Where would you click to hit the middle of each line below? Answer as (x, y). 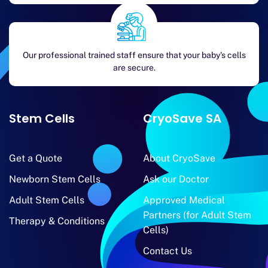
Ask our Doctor (176, 179)
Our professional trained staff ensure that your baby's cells (134, 55)
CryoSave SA (182, 119)
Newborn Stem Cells (55, 179)
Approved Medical (184, 200)
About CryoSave (179, 159)
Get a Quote (36, 159)
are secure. (134, 68)
